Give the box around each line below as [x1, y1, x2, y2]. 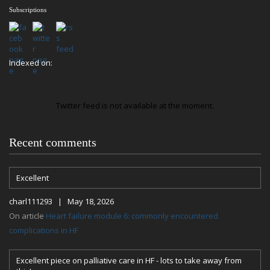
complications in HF [9, 225, 78, 236]
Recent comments [9, 136, 96, 149]
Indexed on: [9, 57, 52, 68]
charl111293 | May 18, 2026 [9, 196, 114, 207]
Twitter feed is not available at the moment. [56, 100, 214, 111]
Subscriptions [9, 6, 46, 13]
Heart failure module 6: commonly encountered [46, 210, 218, 221]
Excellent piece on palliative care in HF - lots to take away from [16, 255, 242, 266]
